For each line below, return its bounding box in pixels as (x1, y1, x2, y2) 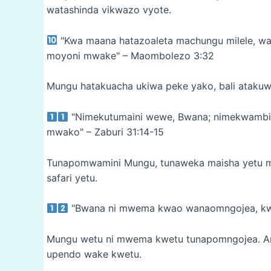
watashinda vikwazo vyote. (47, 4, 171, 16)
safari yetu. (47, 171, 97, 184)
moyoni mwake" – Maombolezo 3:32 (47, 49, 214, 62)
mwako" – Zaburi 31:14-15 (47, 126, 164, 139)
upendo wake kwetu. (47, 247, 142, 260)
